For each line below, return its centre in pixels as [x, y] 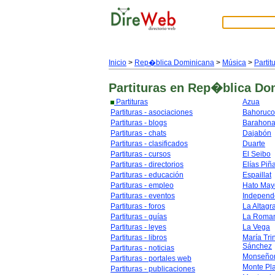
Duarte [254, 144]
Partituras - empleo [142, 185]
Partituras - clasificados [149, 144]
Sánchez [257, 246]
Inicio [118, 63]
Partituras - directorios [147, 165]
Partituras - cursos [141, 154]
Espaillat [257, 175]
